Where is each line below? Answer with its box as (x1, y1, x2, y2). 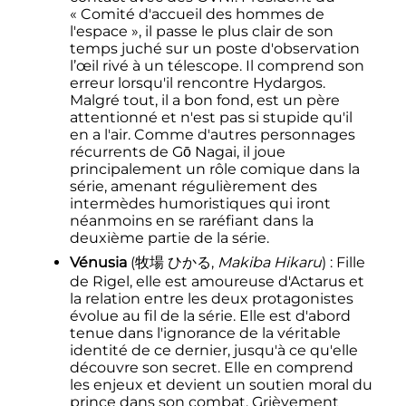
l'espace (69, 22, 128, 40)
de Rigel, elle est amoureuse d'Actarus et (69, 272, 364, 290)
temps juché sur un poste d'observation (69, 39, 360, 57)
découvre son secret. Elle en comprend (69, 358, 353, 376)
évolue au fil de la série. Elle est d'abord (69, 306, 351, 324)
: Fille (329, 253, 365, 271)
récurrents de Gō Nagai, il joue (69, 142, 285, 160)
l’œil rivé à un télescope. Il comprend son (69, 56, 364, 74)
